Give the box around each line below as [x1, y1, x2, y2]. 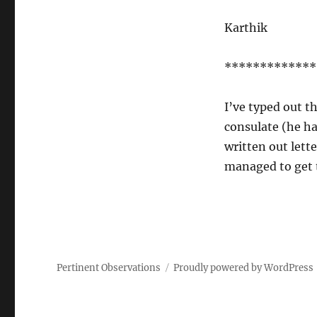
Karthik [224, 21, 267, 35]
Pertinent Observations [57, 262, 161, 274]
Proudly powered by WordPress [173, 262, 314, 274]
